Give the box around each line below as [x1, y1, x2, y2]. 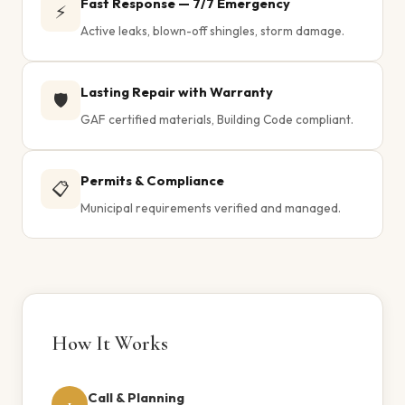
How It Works [52, 331, 168, 355]
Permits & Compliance [80, 172, 224, 189]
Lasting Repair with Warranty [80, 83, 273, 100]
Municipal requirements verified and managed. [80, 200, 341, 216]
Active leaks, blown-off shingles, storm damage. [80, 23, 344, 39]
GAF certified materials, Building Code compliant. [80, 111, 353, 127]
